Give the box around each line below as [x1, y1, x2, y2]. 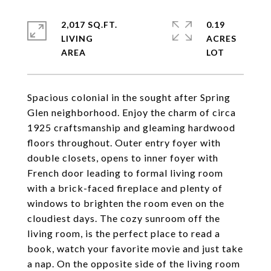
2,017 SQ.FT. [61, 19, 117, 30]
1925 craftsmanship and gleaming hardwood [27, 122, 235, 133]
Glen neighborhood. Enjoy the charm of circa [27, 106, 236, 118]
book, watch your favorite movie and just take [27, 243, 243, 254]
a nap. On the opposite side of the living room [27, 258, 240, 269]
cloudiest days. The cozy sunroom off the [27, 212, 220, 224]
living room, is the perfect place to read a [27, 227, 220, 239]
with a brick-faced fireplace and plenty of [27, 182, 223, 194]
